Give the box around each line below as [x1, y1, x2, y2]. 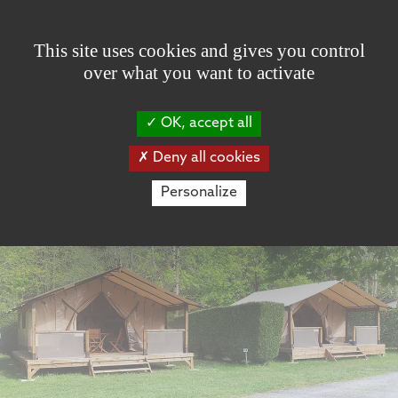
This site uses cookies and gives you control [33, 40, 365, 61]
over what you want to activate [84, 62, 314, 84]
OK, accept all [157, 116, 252, 131]
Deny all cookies [149, 151, 260, 165]
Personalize [161, 186, 237, 200]
